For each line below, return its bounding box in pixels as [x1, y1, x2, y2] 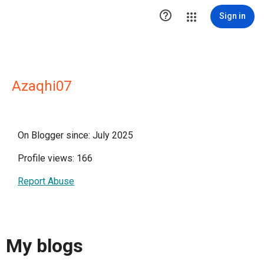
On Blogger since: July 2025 [18, 130, 133, 141]
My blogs [6, 235, 83, 258]
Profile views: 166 [18, 153, 93, 164]
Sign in [219, 11, 246, 21]
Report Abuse [18, 176, 74, 187]
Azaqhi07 [12, 78, 71, 94]
